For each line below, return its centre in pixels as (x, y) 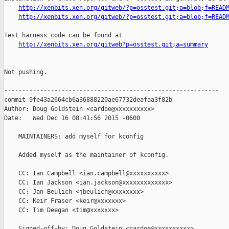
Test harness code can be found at (63, 36)
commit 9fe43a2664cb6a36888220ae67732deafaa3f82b (88, 100)
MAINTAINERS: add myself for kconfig (74, 137)
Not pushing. (26, 72)
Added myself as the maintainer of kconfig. (86, 155)
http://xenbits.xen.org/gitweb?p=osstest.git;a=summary (113, 45)
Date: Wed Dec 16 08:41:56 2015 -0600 (72, 118)
